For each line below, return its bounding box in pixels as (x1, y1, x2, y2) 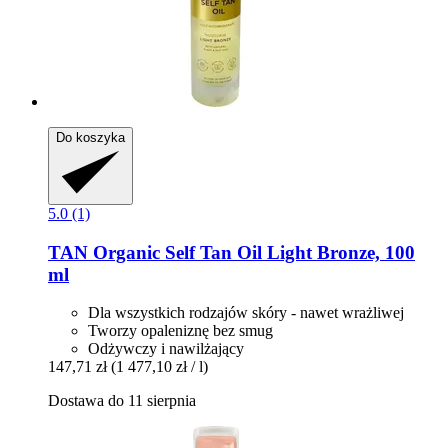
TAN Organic (48, 241, 160, 263)
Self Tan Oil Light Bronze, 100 (160, 241, 415, 263)
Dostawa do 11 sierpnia (48, 392, 196, 410)
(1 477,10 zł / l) (111, 358, 208, 376)
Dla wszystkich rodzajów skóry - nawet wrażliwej (88, 304, 404, 322)
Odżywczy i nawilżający (88, 340, 244, 358)
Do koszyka (56, 129, 125, 145)
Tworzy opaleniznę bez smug (88, 322, 273, 340)
